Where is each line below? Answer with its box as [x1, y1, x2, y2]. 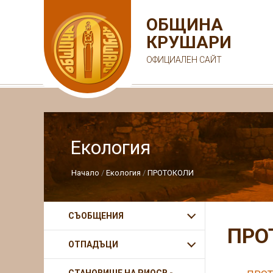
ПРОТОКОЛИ [147, 168, 194, 177]
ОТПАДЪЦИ [68, 239, 118, 249]
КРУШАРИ [146, 32, 232, 52]
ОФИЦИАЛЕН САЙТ [146, 55, 222, 65]
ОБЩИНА [146, 15, 223, 35]
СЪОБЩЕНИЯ [68, 211, 124, 221]
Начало [71, 168, 99, 177]
